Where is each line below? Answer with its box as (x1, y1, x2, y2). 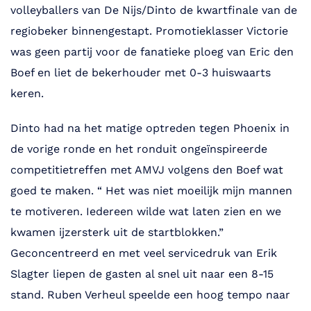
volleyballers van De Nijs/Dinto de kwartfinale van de (10, 3, 297, 17)
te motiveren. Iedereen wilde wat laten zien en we (10, 205, 281, 219)
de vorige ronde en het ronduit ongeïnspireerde (10, 142, 267, 156)
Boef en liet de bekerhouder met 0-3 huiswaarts (10, 66, 271, 80)
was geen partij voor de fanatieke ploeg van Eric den (10, 45, 294, 59)
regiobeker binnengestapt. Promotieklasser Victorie (10, 24, 288, 38)
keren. (10, 87, 44, 101)
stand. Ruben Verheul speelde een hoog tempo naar (10, 288, 290, 302)
